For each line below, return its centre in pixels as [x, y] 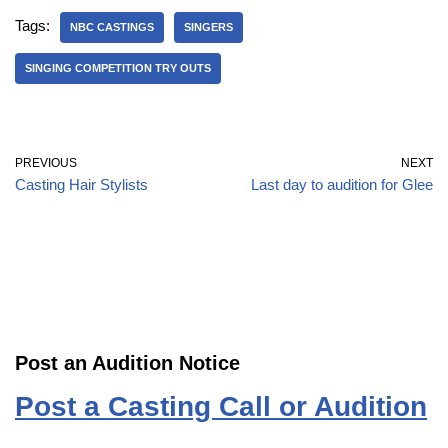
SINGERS [208, 26]
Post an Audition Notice [127, 362]
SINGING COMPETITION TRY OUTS [118, 67]
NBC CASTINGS [112, 26]
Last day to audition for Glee [342, 184]
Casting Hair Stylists [81, 184]
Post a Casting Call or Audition [221, 406]
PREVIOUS [46, 162]
